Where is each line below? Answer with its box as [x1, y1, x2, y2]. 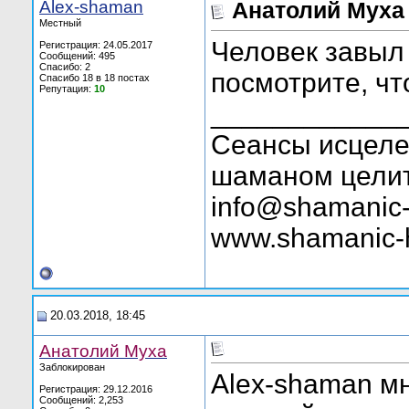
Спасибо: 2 [39, 61, 90, 72]
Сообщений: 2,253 [39, 394, 123, 405]
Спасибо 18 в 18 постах [39, 72, 150, 83]
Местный [39, 17, 81, 28]
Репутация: [39, 83, 94, 94]
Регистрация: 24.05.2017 [39, 39, 152, 50]
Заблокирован [39, 362, 105, 372]
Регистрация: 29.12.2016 [39, 383, 152, 394]
